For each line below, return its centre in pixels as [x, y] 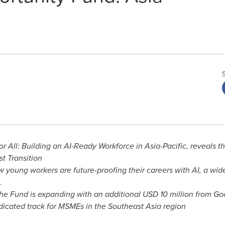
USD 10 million [168, 194]
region [173, 206]
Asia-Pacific [165, 146]
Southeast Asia [134, 206]
